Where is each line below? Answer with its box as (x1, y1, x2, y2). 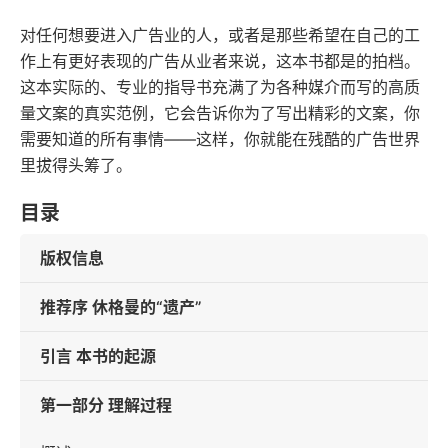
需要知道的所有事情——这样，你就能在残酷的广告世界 (20, 129, 420, 149)
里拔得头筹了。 (20, 155, 132, 175)
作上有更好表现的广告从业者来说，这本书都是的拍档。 (20, 51, 420, 71)
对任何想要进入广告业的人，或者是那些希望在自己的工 (20, 25, 420, 45)
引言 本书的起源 (40, 346, 156, 366)
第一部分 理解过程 (40, 395, 172, 415)
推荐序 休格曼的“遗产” (40, 297, 202, 317)
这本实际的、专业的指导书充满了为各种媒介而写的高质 (20, 77, 420, 97)
